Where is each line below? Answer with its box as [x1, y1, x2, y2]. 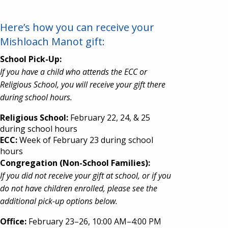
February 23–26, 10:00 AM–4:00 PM [26, 215, 161, 227]
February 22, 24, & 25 [68, 111, 150, 123]
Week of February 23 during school [19, 134, 153, 146]
